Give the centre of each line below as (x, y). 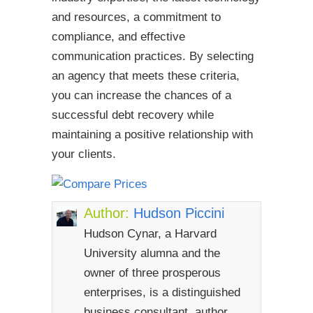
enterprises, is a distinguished (162, 292)
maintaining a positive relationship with (152, 134)
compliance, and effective (118, 36)
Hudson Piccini (179, 213)
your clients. (84, 154)
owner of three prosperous (152, 272)
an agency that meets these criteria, (146, 75)
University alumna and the (152, 253)
